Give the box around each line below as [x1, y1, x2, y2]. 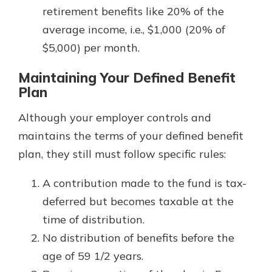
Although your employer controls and [18, 110, 211, 124]
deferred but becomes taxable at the [42, 194, 234, 208]
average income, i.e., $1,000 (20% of [42, 22, 225, 36]
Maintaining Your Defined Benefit [18, 69, 236, 86]
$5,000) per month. [42, 40, 140, 55]
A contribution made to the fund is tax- [42, 175, 246, 190]
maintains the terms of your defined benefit [18, 128, 243, 143]
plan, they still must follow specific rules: [18, 146, 226, 161]
